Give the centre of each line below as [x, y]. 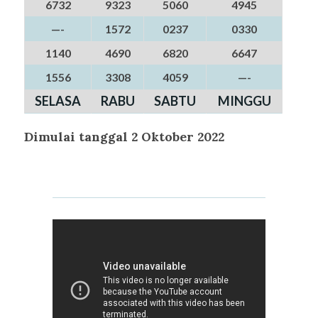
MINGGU [244, 101]
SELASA [58, 101]
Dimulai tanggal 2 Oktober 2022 [124, 136]
